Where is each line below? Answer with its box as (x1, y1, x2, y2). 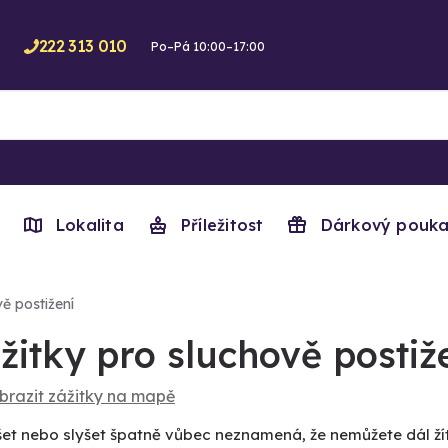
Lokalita (56, 215, 124, 235)
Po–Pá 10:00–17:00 (150, 39, 265, 54)
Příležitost (181, 215, 264, 235)
